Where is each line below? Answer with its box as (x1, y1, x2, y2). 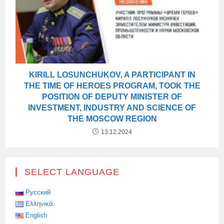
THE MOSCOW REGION (67, 114, 157, 123)
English (25, 211, 47, 219)
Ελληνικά (25, 200, 53, 208)
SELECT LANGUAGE (24, 167, 120, 177)
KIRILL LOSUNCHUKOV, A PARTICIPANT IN (28, 70, 195, 79)
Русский (25, 188, 51, 196)
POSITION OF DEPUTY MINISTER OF (42, 92, 182, 101)
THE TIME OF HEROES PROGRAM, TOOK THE (23, 81, 200, 90)
